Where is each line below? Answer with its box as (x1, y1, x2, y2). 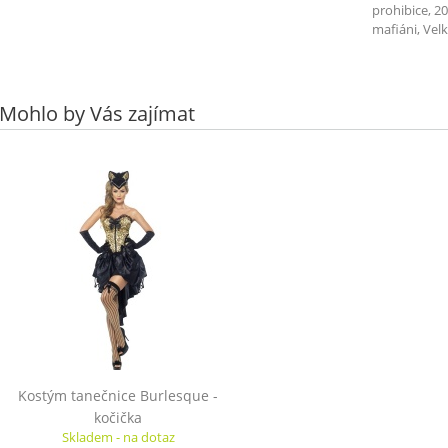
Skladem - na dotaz (61, 428, 175, 446)
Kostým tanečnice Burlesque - (18, 386, 218, 405)
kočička (94, 408, 142, 427)
